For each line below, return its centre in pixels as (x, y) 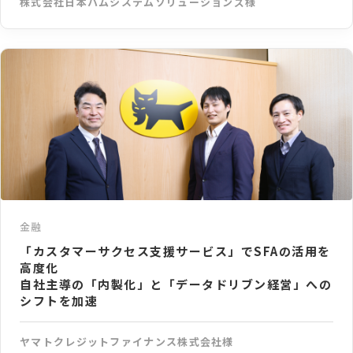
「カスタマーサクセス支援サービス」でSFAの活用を (175, 251)
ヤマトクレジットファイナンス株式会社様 (127, 341)
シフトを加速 (59, 300)
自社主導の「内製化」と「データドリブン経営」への (176, 284)
